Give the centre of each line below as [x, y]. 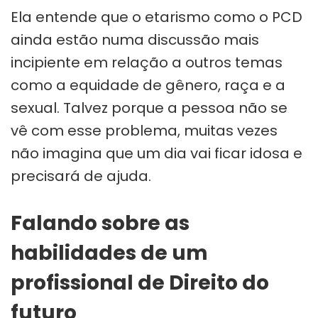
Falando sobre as [100, 223]
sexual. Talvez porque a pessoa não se [149, 108]
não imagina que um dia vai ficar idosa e [157, 153]
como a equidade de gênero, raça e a [148, 85]
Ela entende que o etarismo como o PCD [157, 17]
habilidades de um [109, 253]
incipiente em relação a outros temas [147, 62]
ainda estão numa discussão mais [135, 39]
